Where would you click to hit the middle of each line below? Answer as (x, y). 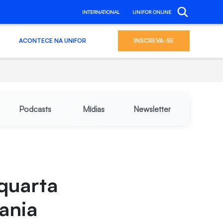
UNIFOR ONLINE (152, 12)
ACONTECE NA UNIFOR (52, 40)
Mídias (94, 109)
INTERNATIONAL (101, 12)
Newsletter (152, 109)
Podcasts (35, 109)
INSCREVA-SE (154, 40)
